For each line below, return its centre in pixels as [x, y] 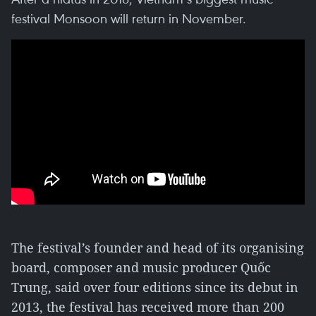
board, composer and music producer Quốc [141, 267]
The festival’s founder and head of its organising [158, 248]
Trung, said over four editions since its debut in [155, 287]
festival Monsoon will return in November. [129, 18]
